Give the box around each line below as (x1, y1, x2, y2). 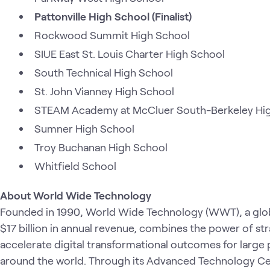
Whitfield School (34, 159, 116, 172)
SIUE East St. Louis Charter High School (34, 46, 225, 60)
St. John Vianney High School (34, 84, 174, 98)
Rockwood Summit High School (34, 28, 190, 42)
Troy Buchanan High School (34, 140, 168, 154)
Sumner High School (34, 121, 134, 135)
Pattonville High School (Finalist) (34, 9, 192, 23)
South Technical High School (34, 65, 173, 79)
